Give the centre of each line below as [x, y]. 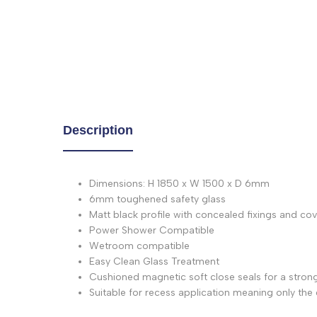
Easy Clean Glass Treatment [154, 262]
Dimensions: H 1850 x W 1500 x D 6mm [179, 184]
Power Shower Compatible [152, 231]
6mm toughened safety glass [157, 200]
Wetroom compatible [139, 246]
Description [98, 131]
